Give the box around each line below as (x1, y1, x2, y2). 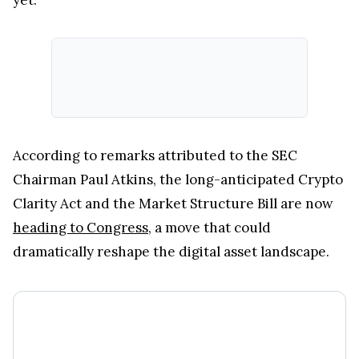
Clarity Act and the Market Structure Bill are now (13, 194, 333, 212)
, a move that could (148, 218, 271, 236)
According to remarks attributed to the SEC (13, 146, 297, 164)
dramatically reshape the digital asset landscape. (13, 242, 333, 260)
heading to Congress (13, 218, 148, 236)
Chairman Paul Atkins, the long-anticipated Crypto (13, 170, 343, 188)
